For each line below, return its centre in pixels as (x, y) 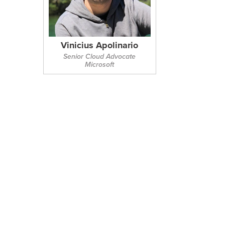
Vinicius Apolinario (100, 45)
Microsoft (100, 65)
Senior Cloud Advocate (100, 57)
